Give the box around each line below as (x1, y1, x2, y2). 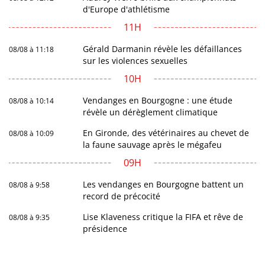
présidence (83, 223, 128, 235)
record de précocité (83, 190, 161, 202)
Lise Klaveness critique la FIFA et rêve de (83, 211, 244, 223)
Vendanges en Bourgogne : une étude (83, 95, 233, 106)
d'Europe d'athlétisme (83, 4, 170, 15)
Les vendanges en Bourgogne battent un (83, 179, 244, 190)
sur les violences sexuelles (83, 55, 188, 67)
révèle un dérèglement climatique (83, 106, 218, 118)
